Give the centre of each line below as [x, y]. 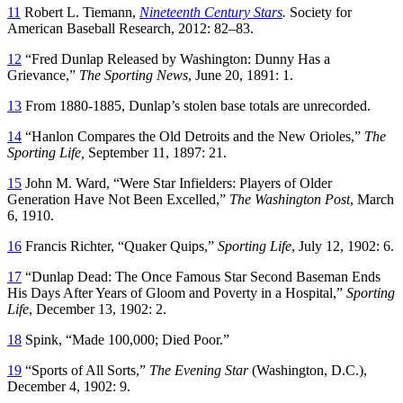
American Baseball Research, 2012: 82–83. [130, 28]
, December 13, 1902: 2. [98, 309]
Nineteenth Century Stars [211, 12]
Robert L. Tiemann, [80, 12]
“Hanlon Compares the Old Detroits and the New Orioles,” [193, 136]
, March [372, 199]
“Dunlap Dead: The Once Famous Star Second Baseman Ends [201, 276]
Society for [321, 12]
